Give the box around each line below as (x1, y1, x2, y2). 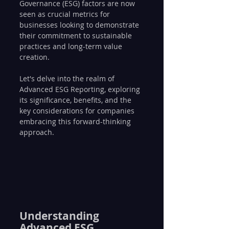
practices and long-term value (19, 41, 124, 51)
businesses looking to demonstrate (19, 20, 141, 30)
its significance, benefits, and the (19, 95, 133, 105)
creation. (19, 52, 52, 62)
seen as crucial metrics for (19, 9, 112, 19)
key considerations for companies (19, 106, 136, 116)
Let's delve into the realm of (19, 74, 117, 83)
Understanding (19, 209, 102, 223)
